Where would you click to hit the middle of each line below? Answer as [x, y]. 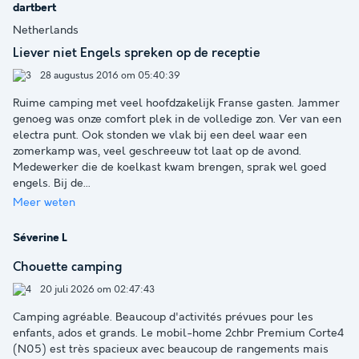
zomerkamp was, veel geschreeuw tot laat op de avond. [157, 151]
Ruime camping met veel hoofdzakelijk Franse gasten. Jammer [176, 103]
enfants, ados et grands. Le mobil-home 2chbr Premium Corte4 [178, 333]
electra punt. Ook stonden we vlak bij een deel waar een [160, 135]
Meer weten [44, 202]
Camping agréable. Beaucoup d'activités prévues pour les [163, 317]
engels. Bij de [48, 183]
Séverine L [40, 238]
